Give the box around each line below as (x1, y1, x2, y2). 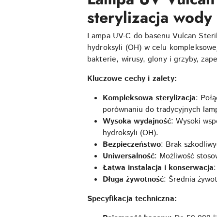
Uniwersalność (103, 151, 155, 162)
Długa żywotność (103, 174, 164, 185)
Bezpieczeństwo (103, 139, 161, 150)
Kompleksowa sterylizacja (103, 93, 196, 104)
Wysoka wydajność (103, 116, 171, 127)
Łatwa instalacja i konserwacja (103, 162, 214, 173)
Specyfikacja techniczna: (87, 193, 177, 204)
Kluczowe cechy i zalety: (87, 73, 177, 84)
